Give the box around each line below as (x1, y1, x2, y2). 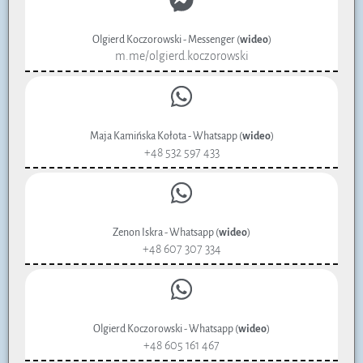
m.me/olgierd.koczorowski (114, 49, 249, 63)
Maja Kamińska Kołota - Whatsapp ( (89, 130, 242, 143)
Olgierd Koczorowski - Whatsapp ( (93, 323, 238, 335)
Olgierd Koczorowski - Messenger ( (92, 34, 240, 46)
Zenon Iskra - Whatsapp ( (113, 227, 219, 239)
